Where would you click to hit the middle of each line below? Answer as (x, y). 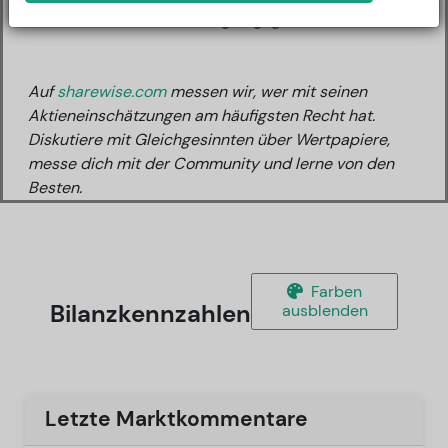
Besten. (55, 187)
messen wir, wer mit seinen (266, 91)
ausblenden (324, 310)
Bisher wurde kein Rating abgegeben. (186, 19)
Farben (334, 291)
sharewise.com (111, 91)
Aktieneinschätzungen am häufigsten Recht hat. (201, 115)
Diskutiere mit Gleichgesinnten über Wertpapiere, (209, 139)
